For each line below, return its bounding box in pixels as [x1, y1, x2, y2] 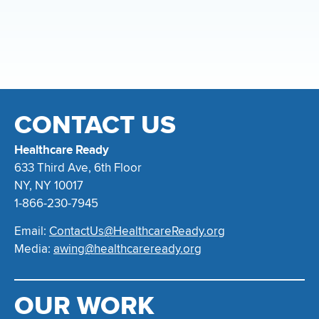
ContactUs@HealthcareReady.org [49, 224, 225, 239]
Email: [14, 224, 49, 239]
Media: [14, 241, 53, 257]
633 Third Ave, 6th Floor [14, 160, 145, 176]
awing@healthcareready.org [53, 241, 202, 257]
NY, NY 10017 [14, 178, 83, 194]
